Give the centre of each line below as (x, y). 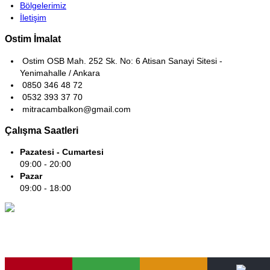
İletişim (33, 17)
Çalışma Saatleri (42, 130)
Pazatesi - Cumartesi (62, 152)
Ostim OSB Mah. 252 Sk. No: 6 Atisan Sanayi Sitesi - (121, 61)
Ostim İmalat (33, 39)
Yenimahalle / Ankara (60, 73)
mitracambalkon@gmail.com (75, 109)
